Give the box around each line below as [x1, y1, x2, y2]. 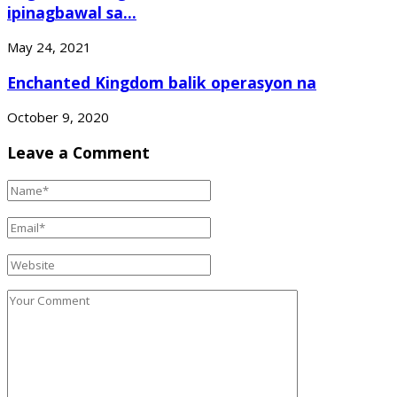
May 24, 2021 [7, 38, 91, 57]
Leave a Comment [7, 141, 150, 163]
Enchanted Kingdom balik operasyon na [7, 71, 316, 93]
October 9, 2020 [7, 108, 109, 127]
